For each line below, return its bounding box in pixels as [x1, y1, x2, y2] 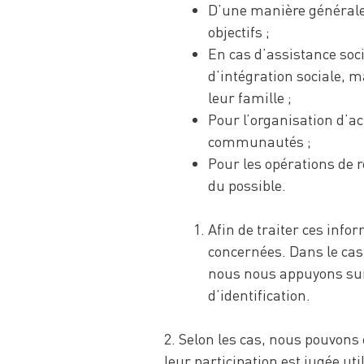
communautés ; [207, 132, 311, 150]
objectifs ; [207, 22, 270, 41]
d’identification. [207, 285, 310, 304]
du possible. [207, 175, 286, 194]
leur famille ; [207, 88, 292, 106]
